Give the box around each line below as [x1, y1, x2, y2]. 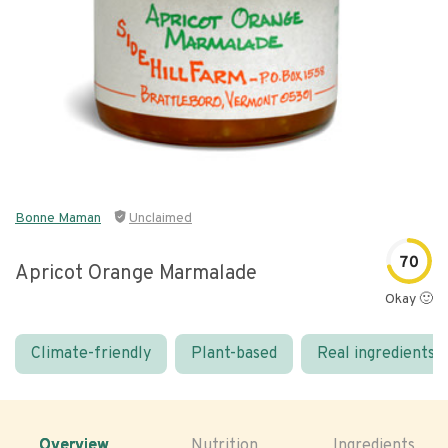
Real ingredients [317, 344, 435, 364]
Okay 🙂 [385, 291, 433, 308]
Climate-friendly [31, 344, 151, 364]
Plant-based [191, 344, 277, 364]
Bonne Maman [15, 210, 101, 227]
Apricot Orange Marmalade [15, 260, 257, 287]
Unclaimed [129, 210, 192, 227]
